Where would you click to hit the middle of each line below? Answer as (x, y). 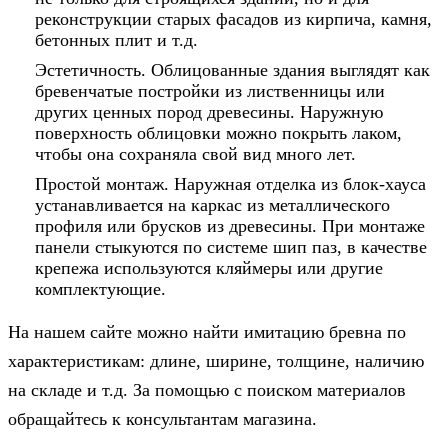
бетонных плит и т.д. (116, 40)
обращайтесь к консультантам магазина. (162, 419)
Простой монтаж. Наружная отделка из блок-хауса (230, 184)
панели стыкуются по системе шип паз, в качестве (231, 247)
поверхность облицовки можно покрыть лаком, (218, 133)
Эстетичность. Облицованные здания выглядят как (232, 70)
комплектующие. (100, 289)
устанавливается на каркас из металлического (212, 205)
